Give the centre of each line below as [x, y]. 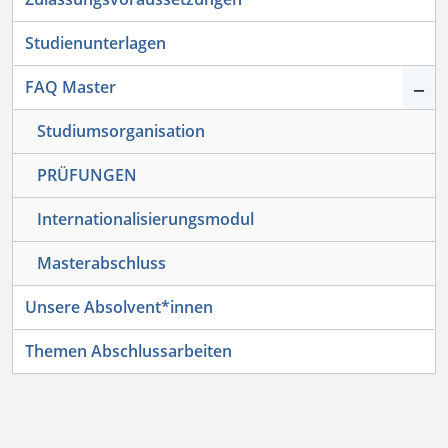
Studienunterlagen [95, 43]
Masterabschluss [101, 263]
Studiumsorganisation [121, 131]
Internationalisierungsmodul [145, 219]
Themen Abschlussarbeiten [128, 351]
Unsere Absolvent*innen [119, 307]
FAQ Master [70, 87]
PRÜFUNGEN [87, 175]
